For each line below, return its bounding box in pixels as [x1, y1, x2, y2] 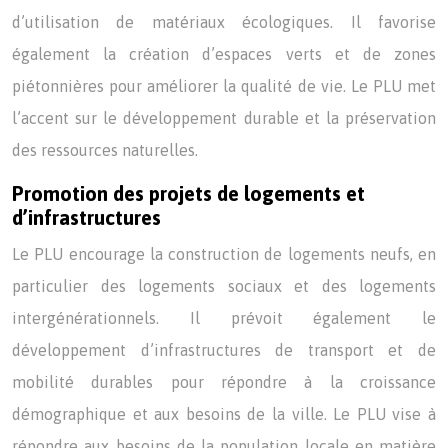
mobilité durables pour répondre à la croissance [12, 373, 436, 391]
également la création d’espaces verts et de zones [12, 45, 436, 63]
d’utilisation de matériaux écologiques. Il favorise [12, 13, 436, 31]
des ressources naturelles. [12, 141, 198, 159]
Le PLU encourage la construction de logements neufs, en [12, 245, 436, 263]
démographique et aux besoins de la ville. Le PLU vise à [12, 405, 436, 423]
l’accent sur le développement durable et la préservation [12, 109, 436, 127]
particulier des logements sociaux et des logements [12, 277, 436, 295]
